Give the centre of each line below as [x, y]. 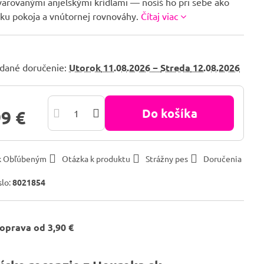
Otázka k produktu [96, 159]
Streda [176, 67]
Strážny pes [167, 159]
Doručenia [223, 159]
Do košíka [174, 113]
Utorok [85, 67]
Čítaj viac [160, 16]
